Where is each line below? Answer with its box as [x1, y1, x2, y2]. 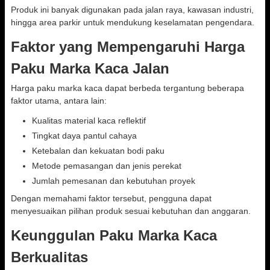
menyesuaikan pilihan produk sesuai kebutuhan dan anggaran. [11, 206, 251, 216]
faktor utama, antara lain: [11, 96, 107, 105]
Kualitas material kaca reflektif [32, 116, 146, 125]
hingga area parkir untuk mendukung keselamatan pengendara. [11, 17, 254, 27]
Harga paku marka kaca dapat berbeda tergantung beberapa [11, 83, 244, 93]
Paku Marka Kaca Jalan [11, 60, 169, 77]
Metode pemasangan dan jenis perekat [32, 161, 181, 171]
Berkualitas [11, 249, 88, 265]
